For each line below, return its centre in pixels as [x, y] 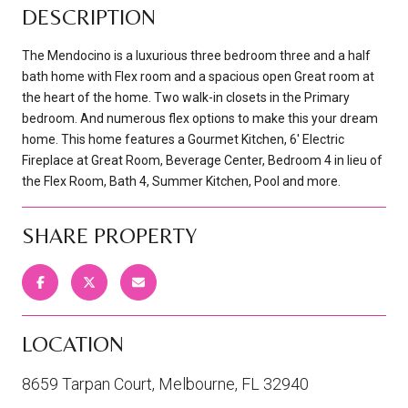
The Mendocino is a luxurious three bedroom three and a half [196, 55]
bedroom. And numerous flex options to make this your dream [200, 118]
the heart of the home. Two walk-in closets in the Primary [186, 97]
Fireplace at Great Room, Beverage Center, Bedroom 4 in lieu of [202, 160]
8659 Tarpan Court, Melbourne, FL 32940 [165, 383]
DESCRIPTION [89, 16]
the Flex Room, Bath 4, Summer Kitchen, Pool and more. [181, 181]
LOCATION [73, 343]
